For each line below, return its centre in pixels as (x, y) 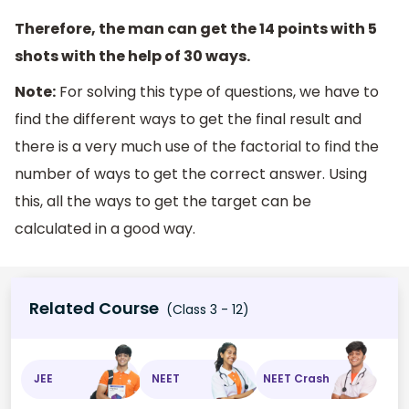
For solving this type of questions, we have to (217, 92)
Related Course (94, 308)
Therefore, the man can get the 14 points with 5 (196, 28)
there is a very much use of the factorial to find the (197, 147)
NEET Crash (297, 379)
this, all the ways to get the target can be (163, 202)
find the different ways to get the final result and (188, 120)
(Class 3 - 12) (206, 309)
